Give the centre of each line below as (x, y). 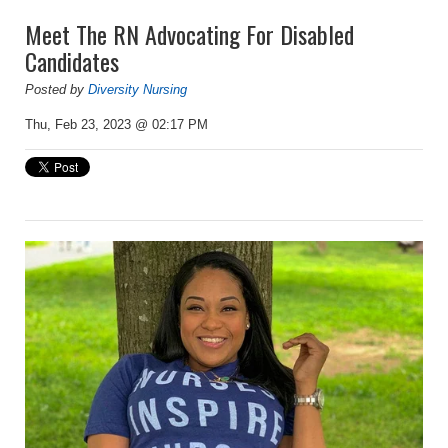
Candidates (72, 61)
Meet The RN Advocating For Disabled (189, 34)
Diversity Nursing (137, 90)
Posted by (56, 90)
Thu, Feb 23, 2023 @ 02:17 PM (116, 125)
